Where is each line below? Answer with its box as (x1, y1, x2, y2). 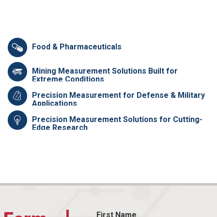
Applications (31, 98, 77, 108)
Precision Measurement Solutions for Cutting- (31, 114, 202, 124)
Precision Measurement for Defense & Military (31, 90, 205, 100)
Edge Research (31, 123, 88, 132)
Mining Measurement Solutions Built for (31, 66, 178, 76)
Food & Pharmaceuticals (31, 42, 122, 51)
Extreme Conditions (31, 74, 104, 84)
